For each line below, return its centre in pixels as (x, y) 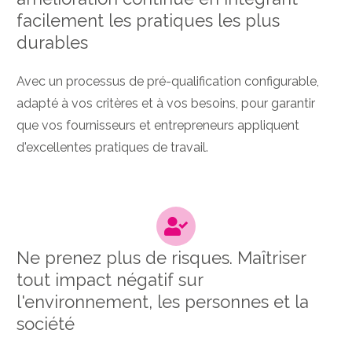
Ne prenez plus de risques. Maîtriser (161, 257)
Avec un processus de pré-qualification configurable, (168, 81)
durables (52, 42)
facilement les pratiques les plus (148, 20)
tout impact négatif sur (110, 279)
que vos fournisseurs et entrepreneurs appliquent (158, 125)
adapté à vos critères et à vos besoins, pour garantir (166, 103)
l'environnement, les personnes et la (163, 301)
